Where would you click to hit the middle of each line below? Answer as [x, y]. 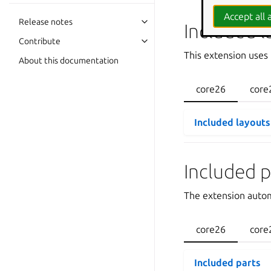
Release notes [46, 22]
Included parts [227, 263]
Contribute [40, 41]
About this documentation [69, 60]
